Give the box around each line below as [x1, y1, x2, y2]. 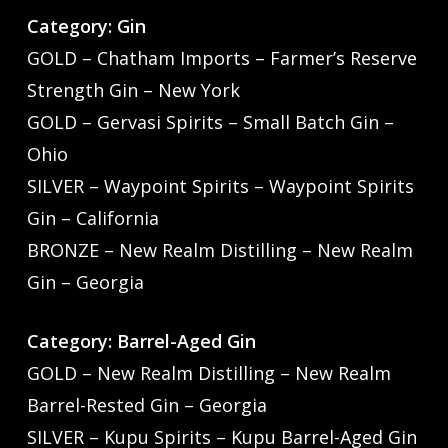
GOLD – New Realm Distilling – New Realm [26, 361, 391, 386]
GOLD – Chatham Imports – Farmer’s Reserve [26, 46, 417, 71]
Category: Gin [26, 14, 191, 39]
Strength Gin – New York [26, 78, 240, 103]
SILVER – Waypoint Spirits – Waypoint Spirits [26, 174, 414, 199]
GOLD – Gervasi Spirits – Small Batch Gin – [26, 110, 394, 135]
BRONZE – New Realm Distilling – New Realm [26, 238, 413, 263]
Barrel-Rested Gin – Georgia [26, 393, 267, 418]
